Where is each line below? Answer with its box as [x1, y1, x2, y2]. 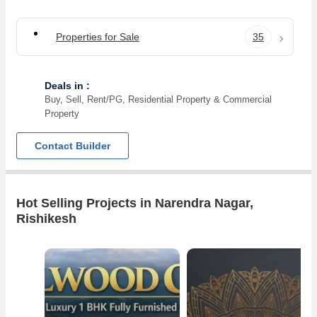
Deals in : [45, 80, 90, 92]
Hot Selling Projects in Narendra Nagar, [16, 196, 253, 211]
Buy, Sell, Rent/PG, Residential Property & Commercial [45, 94, 272, 105]
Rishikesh [16, 212, 76, 226]
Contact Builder [35, 140, 110, 152]
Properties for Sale [56, 31, 139, 43]
